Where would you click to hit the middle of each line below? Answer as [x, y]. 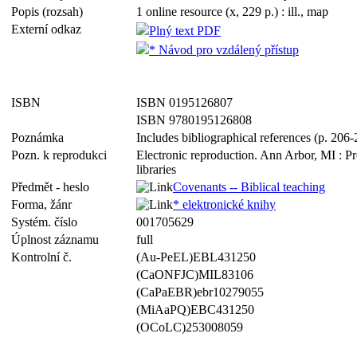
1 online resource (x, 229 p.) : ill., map [232, 12]
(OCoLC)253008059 [190, 327]
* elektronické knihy [224, 204]
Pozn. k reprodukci [62, 155]
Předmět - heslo [53, 187]
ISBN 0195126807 [184, 102]
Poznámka [41, 137]
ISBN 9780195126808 [194, 120]
